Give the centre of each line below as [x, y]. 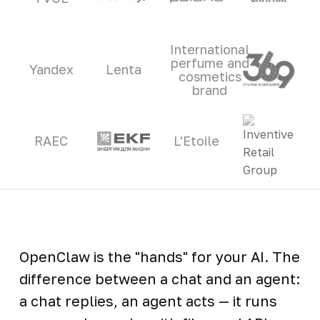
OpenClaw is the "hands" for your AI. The [159, 256]
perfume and [210, 62]
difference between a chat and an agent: [159, 278]
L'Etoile [196, 141]
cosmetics [210, 76]
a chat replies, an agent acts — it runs [148, 300]
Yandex [51, 70]
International [210, 49]
